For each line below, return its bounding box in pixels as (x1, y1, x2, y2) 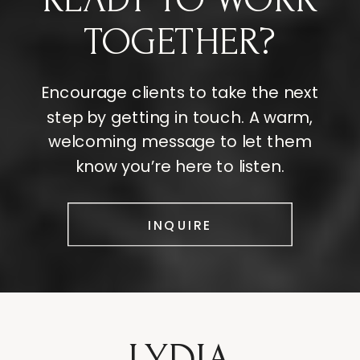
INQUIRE (148, 215, 212, 234)
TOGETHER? (84, 20, 276, 64)
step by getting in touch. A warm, (47, 105, 313, 129)
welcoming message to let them (48, 130, 312, 153)
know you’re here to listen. (75, 155, 285, 178)
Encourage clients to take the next (41, 80, 319, 104)
